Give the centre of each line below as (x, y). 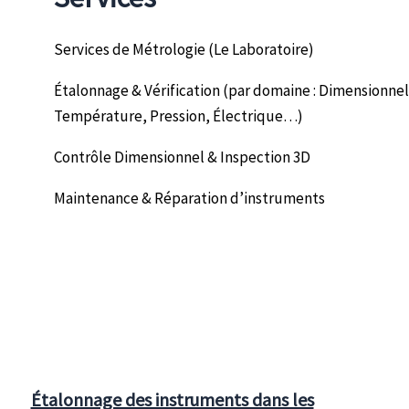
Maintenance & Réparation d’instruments (189, 199)
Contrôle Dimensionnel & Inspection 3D (182, 157)
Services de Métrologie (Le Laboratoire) (184, 50)
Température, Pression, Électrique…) (178, 116)
